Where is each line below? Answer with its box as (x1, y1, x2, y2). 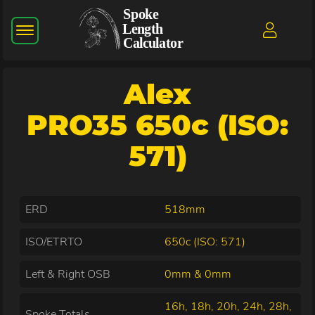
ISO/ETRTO (25, 233, 83, 250)
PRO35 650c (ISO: (27, 107, 288, 142)
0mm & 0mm (165, 266, 232, 282)
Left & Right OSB (25, 266, 111, 282)
